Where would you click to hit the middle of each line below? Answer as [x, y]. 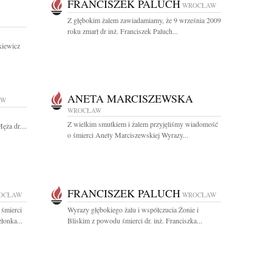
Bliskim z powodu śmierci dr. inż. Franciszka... [135, 220]
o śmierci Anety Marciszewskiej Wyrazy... [128, 135]
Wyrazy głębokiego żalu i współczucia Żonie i [133, 209]
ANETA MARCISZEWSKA [130, 98]
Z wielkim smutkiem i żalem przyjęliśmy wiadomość [143, 124]
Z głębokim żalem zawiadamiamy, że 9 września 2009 [144, 20]
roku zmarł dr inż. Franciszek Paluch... [123, 31]
